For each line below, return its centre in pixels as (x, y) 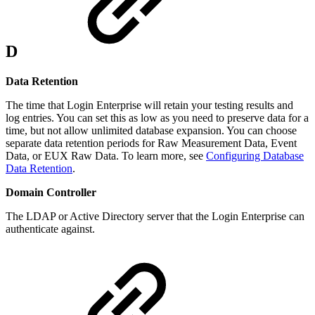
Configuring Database (255, 155)
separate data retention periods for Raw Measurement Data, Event (151, 143)
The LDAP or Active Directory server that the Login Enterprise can (155, 216)
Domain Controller (51, 192)
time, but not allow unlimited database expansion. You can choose (151, 130)
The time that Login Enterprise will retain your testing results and (149, 105)
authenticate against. (50, 229)
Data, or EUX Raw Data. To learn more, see (106, 155)
